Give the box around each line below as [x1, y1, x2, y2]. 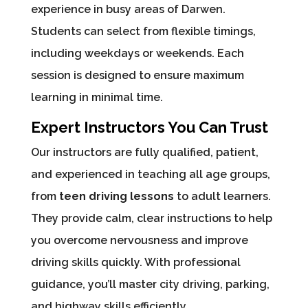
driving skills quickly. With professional [30, 255, 241, 269]
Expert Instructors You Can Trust [30, 118, 268, 136]
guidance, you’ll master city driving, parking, [30, 277, 269, 291]
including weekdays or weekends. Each [30, 46, 244, 60]
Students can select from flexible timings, [30, 24, 256, 38]
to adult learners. [173, 189, 271, 203]
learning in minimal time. [30, 90, 163, 104]
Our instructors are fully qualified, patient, [30, 145, 258, 159]
